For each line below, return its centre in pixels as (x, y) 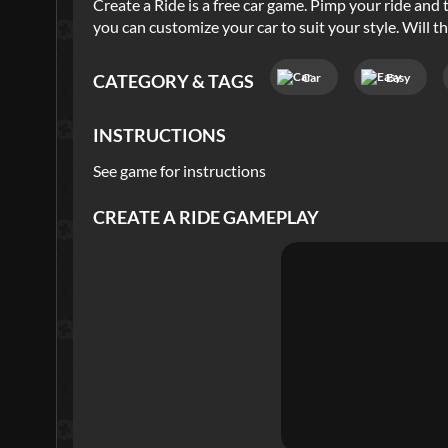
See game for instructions (179, 171)
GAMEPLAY (269, 218)
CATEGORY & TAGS (173, 81)
